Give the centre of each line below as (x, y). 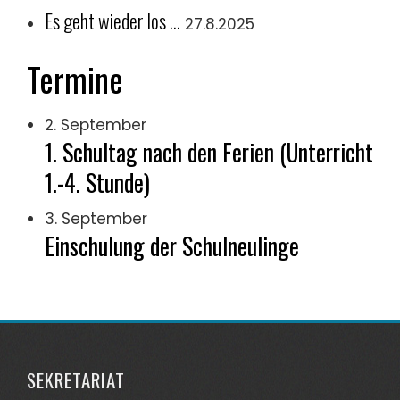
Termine (75, 79)
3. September (96, 218)
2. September (96, 125)
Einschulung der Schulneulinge (172, 246)
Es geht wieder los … (112, 20)
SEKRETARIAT (76, 379)
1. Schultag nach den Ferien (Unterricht (209, 152)
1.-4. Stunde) (97, 182)
